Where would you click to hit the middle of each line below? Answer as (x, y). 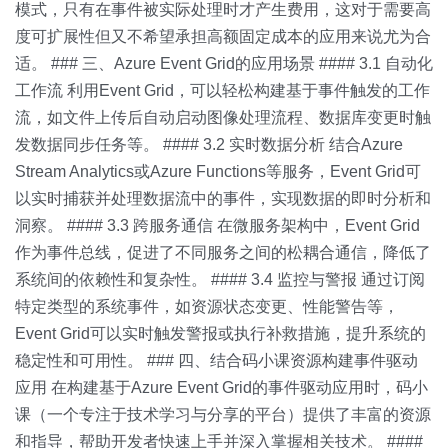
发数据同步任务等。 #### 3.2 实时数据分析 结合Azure (209, 144)
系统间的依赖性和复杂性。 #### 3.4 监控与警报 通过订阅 (220, 279)
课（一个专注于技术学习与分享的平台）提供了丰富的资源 (223, 414)
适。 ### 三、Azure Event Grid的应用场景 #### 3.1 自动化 (224, 63)
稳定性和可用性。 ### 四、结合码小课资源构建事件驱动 (216, 360)
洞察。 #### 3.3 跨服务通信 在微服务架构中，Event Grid (217, 225)
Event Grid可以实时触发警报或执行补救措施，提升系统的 (220, 333)
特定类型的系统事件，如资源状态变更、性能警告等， (207, 306)
